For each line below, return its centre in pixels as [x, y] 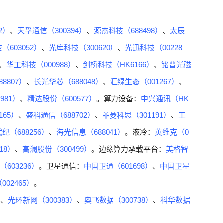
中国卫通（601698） [118, 166]
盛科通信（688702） [60, 115]
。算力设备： [118, 98]
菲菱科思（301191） [136, 115]
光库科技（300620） [83, 48]
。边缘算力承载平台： [128, 149]
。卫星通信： [61, 166]
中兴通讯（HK [165, 98]
